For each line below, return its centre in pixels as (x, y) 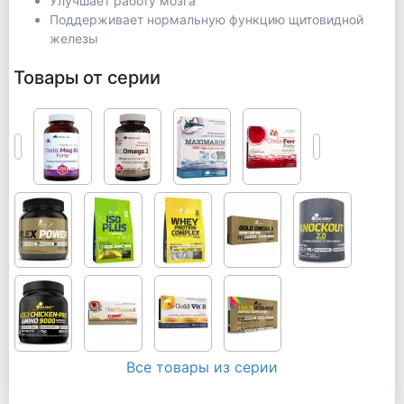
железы (73, 38)
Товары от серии (87, 78)
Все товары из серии (202, 367)
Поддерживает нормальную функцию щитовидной (206, 19)
